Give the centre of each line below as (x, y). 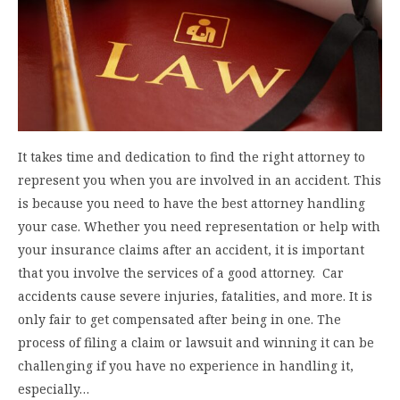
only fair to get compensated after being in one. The (179, 319)
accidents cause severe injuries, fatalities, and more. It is (195, 296)
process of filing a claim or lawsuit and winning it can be (196, 342)
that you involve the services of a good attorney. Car (181, 272)
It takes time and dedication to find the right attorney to (192, 156)
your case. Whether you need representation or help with (199, 226)
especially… (54, 388)
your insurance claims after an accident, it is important (191, 249)
